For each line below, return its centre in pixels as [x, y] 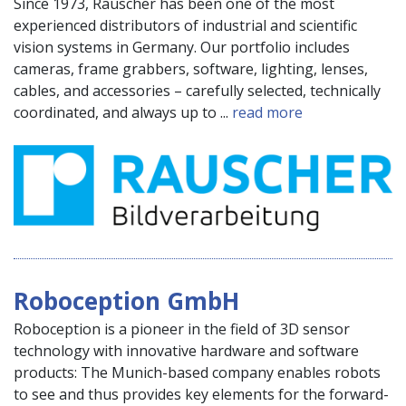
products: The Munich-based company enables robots [197, 372]
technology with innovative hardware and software [186, 351]
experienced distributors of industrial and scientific [185, 26]
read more [267, 113]
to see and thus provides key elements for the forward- [201, 394]
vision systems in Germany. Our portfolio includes [182, 48]
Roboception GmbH [126, 301]
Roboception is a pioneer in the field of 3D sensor [182, 329]
